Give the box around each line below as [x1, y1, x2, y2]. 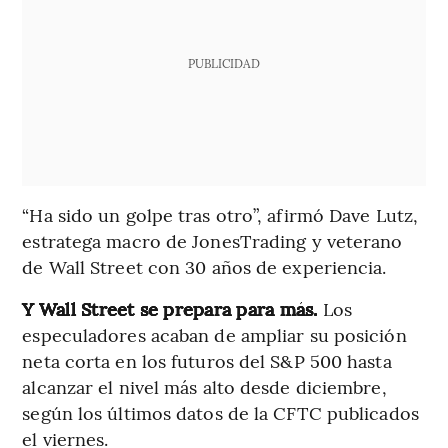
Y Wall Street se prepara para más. [22, 295, 323, 321]
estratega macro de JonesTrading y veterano [22, 227, 403, 253]
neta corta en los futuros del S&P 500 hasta [22, 347, 392, 373]
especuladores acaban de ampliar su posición [22, 321, 407, 347]
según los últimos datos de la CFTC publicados [22, 399, 419, 425]
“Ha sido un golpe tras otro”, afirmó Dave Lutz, [22, 201, 419, 227]
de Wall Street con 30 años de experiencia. [22, 253, 387, 279]
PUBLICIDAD [187, 54, 260, 71]
